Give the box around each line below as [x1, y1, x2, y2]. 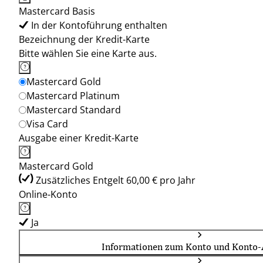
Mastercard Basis [19, 5, 95, 18]
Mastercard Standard [26, 103, 121, 116]
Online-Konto [19, 188, 77, 201]
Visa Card [26, 117, 68, 130]
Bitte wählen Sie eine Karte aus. [19, 47, 157, 60]
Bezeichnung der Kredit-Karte [19, 33, 150, 46]
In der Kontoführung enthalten [31, 19, 167, 32]
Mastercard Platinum [26, 89, 120, 102]
